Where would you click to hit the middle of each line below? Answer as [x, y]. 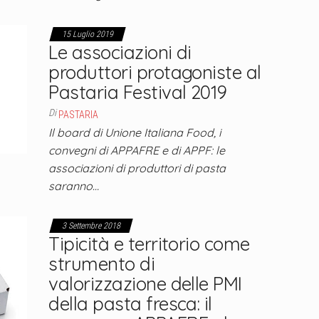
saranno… [74, 186]
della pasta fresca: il [130, 304]
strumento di [102, 264]
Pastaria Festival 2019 [138, 92]
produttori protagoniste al [155, 72]
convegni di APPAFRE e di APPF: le [137, 150]
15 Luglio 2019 [88, 34]
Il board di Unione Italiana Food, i [135, 132]
